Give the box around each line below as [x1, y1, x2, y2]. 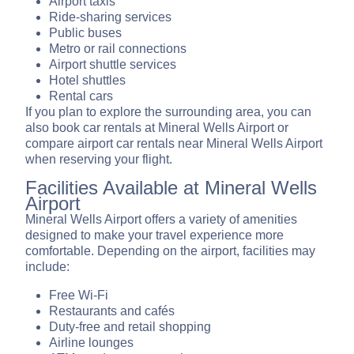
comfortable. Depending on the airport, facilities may [25, 244, 315, 258]
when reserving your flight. [25, 153, 172, 167]
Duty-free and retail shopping [49, 320, 211, 334]
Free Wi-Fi [49, 288, 108, 303]
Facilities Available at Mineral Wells [25, 177, 317, 199]
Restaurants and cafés [49, 304, 175, 318]
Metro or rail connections [49, 42, 186, 56]
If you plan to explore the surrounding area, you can [25, 105, 311, 119]
